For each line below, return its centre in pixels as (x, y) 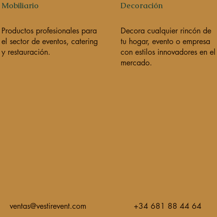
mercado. (136, 63)
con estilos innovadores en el (168, 52)
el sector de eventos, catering (49, 41)
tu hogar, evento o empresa (165, 41)
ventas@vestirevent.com (48, 206)
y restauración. (26, 52)
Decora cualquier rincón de (166, 31)
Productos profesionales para (49, 31)
